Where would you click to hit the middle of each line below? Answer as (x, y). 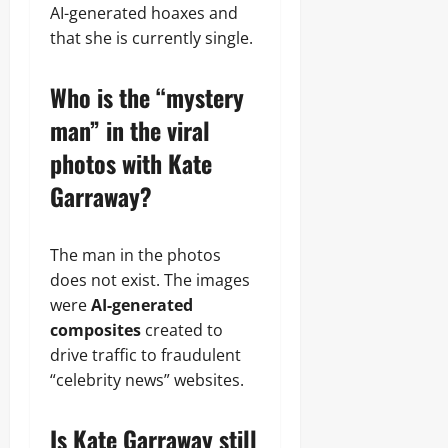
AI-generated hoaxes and (144, 13)
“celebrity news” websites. (147, 380)
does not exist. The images (150, 280)
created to (182, 330)
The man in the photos (135, 255)
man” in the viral (130, 130)
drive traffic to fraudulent (145, 355)
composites (95, 330)
